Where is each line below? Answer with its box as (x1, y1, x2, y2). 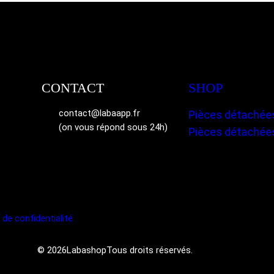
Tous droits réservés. (106, 244, 193, 256)
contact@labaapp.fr (59, 107, 140, 119)
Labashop (67, 244, 106, 256)
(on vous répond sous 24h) (59, 121, 168, 133)
